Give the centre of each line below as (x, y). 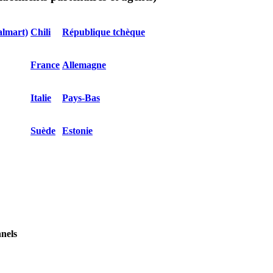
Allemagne (84, 65)
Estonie (77, 130)
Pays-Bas (81, 97)
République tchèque (104, 32)
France (45, 65)
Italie (41, 97)
